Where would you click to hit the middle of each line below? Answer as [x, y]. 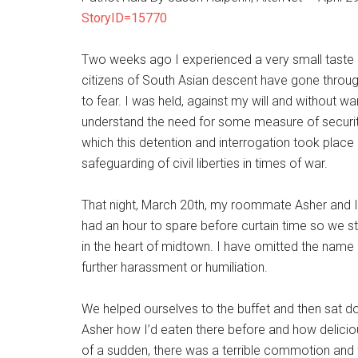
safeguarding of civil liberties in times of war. [205, 163]
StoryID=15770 [124, 18]
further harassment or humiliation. [175, 267]
